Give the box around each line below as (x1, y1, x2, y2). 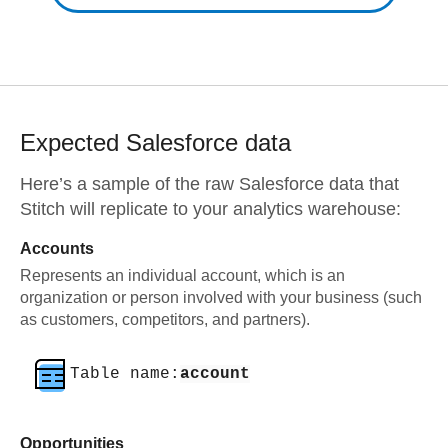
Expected (20, 129, 126, 156)
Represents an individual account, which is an (20, 267, 345, 284)
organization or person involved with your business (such (20, 289, 422, 306)
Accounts (20, 240, 94, 257)
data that (324, 174, 399, 194)
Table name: (70, 365, 180, 383)
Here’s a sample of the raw (20, 174, 239, 194)
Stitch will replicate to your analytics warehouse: (20, 199, 401, 219)
